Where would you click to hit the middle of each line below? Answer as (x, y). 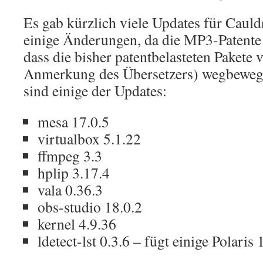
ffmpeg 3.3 (70, 156)
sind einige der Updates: (95, 90)
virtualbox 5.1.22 (89, 139)
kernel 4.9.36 (77, 224)
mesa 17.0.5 (73, 122)
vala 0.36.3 (70, 190)
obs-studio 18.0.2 (90, 207)
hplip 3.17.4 (74, 173)
